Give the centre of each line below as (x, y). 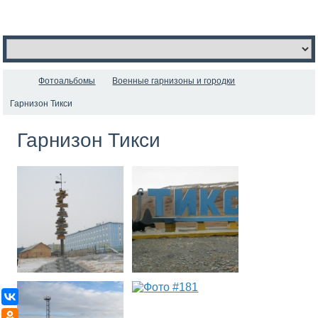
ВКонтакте (48, 296)
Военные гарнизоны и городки (174, 81)
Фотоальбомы (67, 81)
